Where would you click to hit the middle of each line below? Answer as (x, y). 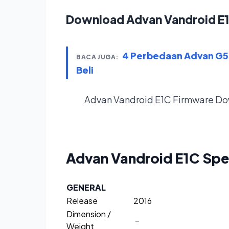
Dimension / (89, 214)
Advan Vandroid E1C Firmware (150, 100)
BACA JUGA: (97, 57)
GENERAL (86, 188)
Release (82, 201)
